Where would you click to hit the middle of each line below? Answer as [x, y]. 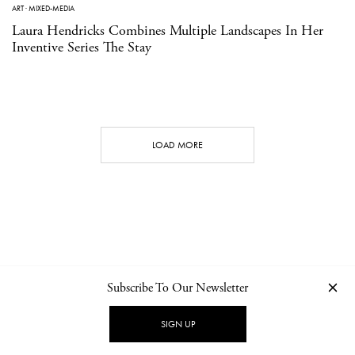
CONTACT [80, 319]
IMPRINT [279, 319]
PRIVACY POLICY [215, 319]
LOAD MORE [177, 145]
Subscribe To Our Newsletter [177, 288]
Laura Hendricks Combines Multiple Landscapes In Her [168, 30]
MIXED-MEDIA [52, 8]
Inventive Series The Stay [82, 47]
